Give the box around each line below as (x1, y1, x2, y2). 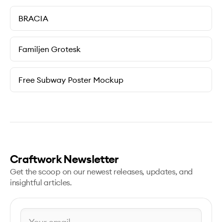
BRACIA (18, 13, 48, 23)
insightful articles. (10, 177, 72, 187)
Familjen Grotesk (18, 44, 81, 54)
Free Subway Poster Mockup (18, 75, 123, 85)
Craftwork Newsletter (10, 152, 119, 166)
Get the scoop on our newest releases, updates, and (10, 166, 193, 176)
